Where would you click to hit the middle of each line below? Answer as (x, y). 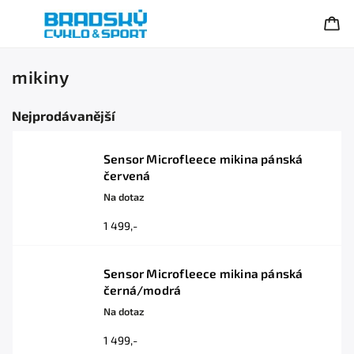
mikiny (40, 77)
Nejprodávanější (64, 115)
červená (127, 175)
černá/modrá (143, 290)
